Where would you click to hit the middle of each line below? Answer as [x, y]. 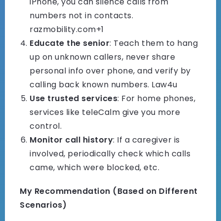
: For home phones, [156, 99]
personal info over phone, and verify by [110, 71]
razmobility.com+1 [67, 30]
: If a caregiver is [147, 140]
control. [46, 126]
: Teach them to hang [154, 43]
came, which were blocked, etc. [94, 168]
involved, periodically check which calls [110, 154]
